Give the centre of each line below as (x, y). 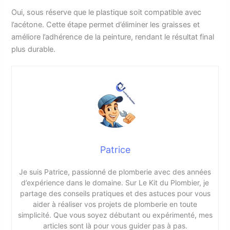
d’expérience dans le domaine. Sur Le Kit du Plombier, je (115, 182)
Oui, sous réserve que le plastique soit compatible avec (107, 12)
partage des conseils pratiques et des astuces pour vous (115, 193)
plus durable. (34, 49)
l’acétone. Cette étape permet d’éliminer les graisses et (106, 24)
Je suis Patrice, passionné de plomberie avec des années (115, 171)
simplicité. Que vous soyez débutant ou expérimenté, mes (115, 215)
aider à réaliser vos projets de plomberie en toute (115, 204)
